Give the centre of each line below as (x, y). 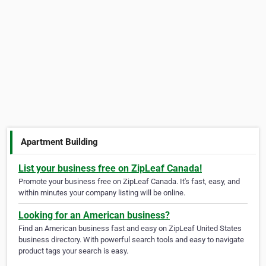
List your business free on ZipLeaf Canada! (110, 169)
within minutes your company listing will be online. (102, 193)
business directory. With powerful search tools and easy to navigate (131, 240)
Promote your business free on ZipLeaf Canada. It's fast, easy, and (129, 182)
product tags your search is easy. (73, 251)
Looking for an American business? (94, 216)
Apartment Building (60, 142)
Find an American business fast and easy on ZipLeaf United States (130, 229)
